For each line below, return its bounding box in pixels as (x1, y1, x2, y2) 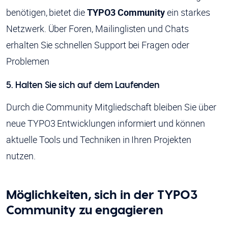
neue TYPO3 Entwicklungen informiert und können (6, 117, 205, 130)
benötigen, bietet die (6, 6, 87, 19)
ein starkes (165, 6, 210, 19)
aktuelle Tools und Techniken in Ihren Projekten (6, 133, 191, 146)
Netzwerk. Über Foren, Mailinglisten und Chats (6, 22, 189, 35)
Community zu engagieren (6, 202, 166, 218)
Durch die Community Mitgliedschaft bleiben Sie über (6, 101, 216, 113)
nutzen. (6, 150, 36, 162)
